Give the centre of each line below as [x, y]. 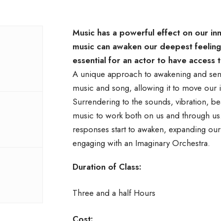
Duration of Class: [107, 166]
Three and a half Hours [114, 193]
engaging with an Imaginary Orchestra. [141, 143]
